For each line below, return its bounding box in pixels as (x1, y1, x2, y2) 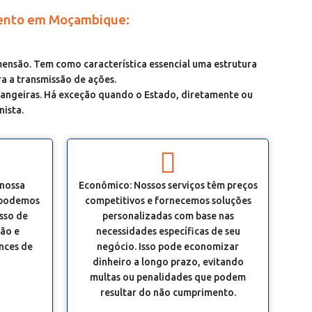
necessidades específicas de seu (95, 226, 240, 237)
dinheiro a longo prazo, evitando (92, 256, 244, 267)
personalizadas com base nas (102, 210, 234, 221)
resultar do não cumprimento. (100, 287, 236, 298)
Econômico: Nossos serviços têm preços (78, 180, 258, 191)
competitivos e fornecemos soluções (84, 195, 251, 206)
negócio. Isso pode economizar (97, 241, 239, 252)
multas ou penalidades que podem (90, 272, 246, 283)
